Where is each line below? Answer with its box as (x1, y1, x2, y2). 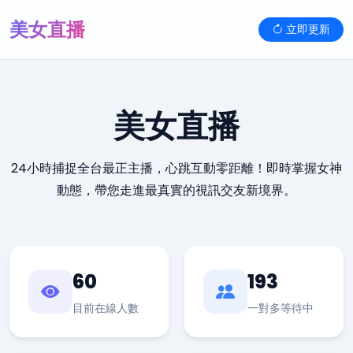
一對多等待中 (247, 300, 314, 316)
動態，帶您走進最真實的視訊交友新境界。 (57, 181, 296, 199)
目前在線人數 (72, 300, 139, 316)
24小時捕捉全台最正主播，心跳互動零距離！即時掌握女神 (11, 159, 342, 177)
